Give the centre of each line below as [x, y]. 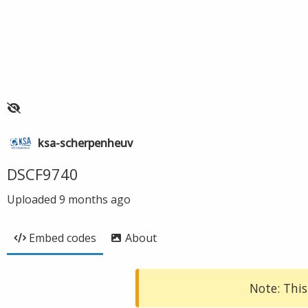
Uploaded [33, 199]
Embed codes [63, 238]
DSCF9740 [43, 174]
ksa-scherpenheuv [85, 143]
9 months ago [95, 199]
